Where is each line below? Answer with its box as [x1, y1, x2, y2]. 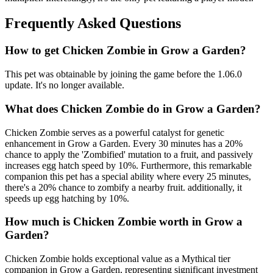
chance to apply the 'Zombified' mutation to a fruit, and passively [5, 149, 253, 160]
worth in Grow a [156, 215, 243, 229]
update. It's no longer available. [5, 80, 124, 91]
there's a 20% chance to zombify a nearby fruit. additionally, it [5, 182, 242, 193]
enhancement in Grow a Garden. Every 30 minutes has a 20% [5, 138, 243, 149]
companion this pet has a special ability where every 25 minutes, [5, 171, 251, 182]
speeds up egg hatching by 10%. [5, 193, 129, 204]
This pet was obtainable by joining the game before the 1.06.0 [5, 69, 242, 80]
